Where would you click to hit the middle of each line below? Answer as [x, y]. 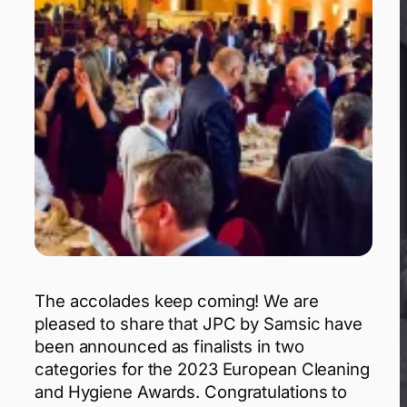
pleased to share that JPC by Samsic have [199, 323]
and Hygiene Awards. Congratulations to [191, 391]
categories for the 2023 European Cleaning [202, 368]
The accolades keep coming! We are [177, 300]
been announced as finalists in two [169, 346]
